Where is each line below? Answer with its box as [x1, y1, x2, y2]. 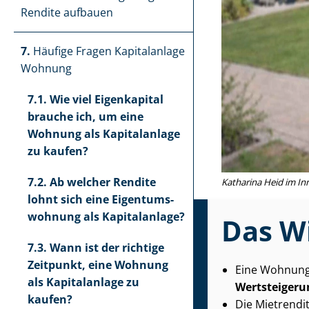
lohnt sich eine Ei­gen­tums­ [28, 192, 174, 207]
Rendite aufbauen [21, 5, 113, 20]
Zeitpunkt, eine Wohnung [28, 257, 168, 272]
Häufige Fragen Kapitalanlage [30, 43, 185, 59]
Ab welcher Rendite [50, 175, 156, 190]
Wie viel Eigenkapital [50, 92, 163, 107]
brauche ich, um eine [28, 109, 143, 124]
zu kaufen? [28, 143, 88, 159]
